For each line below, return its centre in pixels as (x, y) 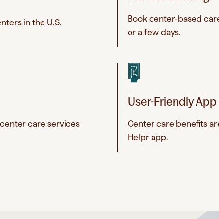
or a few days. (154, 32)
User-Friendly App (172, 101)
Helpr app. (148, 137)
